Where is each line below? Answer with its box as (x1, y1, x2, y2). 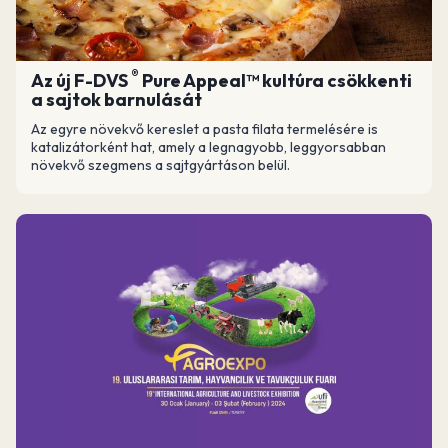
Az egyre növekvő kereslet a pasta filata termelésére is (31, 120, 378, 138)
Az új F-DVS (31, 69, 131, 92)
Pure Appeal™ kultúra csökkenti (139, 69, 412, 92)
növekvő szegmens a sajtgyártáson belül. (31, 156, 290, 174)
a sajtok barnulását (31, 88, 202, 111)
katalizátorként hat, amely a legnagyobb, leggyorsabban (31, 138, 386, 156)
